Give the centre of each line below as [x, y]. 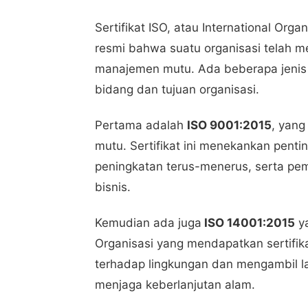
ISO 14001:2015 [248, 223]
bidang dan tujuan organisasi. [177, 90]
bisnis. [113, 187]
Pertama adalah [141, 125]
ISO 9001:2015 [229, 125]
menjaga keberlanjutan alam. [175, 285]
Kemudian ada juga [148, 223]
